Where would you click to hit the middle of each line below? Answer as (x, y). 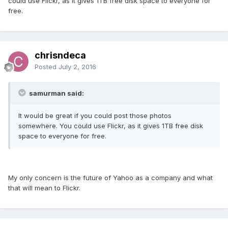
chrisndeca (60, 55)
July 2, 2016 (77, 66)
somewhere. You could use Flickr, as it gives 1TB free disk (111, 125)
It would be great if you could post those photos (95, 115)
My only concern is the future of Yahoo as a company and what (110, 177)
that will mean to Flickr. (44, 188)
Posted (47, 66)
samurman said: (56, 93)
